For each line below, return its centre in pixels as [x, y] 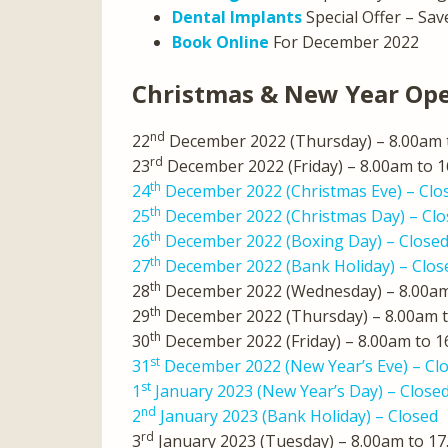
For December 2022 [344, 42]
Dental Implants [237, 17]
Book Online [220, 42]
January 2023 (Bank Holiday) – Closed [297, 416]
